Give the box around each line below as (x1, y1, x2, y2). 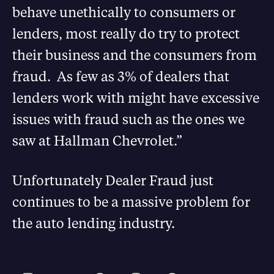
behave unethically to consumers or (12, 3, 235, 21)
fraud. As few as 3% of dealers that (12, 67, 229, 85)
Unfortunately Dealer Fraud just (12, 171, 213, 189)
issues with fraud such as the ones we (12, 110, 245, 128)
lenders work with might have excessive (12, 89, 259, 106)
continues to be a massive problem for (12, 193, 250, 210)
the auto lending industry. (12, 214, 175, 232)
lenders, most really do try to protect (12, 24, 240, 42)
